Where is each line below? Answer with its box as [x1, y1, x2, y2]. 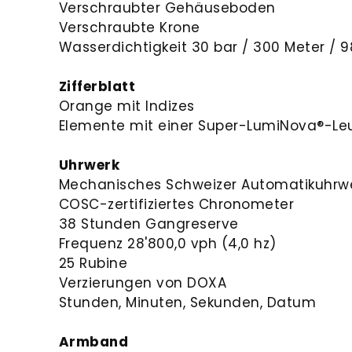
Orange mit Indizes [58, 96, 195, 115]
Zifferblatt [58, 76, 136, 96]
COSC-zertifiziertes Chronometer [58, 194, 295, 214]
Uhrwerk [58, 155, 120, 174]
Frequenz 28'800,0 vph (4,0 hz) [58, 233, 277, 253]
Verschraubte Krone [58, 17, 200, 37]
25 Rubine [58, 253, 128, 273]
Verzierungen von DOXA [58, 273, 227, 292]
